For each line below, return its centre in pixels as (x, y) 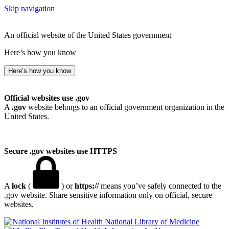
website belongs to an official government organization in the (125, 107)
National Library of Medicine (152, 222)
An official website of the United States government (88, 35)
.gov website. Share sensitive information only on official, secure (108, 195)
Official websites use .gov (47, 98)
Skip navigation (29, 8)
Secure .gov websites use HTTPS (61, 151)
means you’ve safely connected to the (160, 186)
